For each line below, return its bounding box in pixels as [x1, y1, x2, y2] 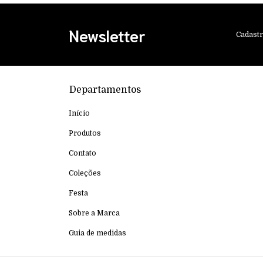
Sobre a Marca [69, 209, 120, 218]
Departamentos [69, 85, 141, 96]
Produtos [69, 129, 101, 138]
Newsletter [69, 24, 146, 46]
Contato [69, 149, 96, 158]
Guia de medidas [69, 229, 126, 238]
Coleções [69, 169, 101, 178]
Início [69, 109, 90, 118]
